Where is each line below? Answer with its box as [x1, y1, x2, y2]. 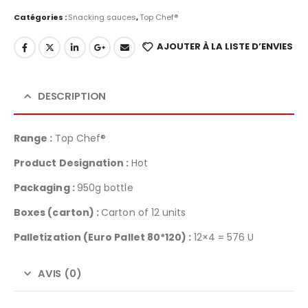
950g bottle [76, 180, 133, 195]
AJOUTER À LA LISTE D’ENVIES [156, 40, 293, 54]
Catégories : [14, 12, 68, 23]
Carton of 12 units [101, 205, 186, 219]
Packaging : [14, 180, 77, 195]
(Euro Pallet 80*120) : [82, 230, 194, 244]
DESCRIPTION [37, 88, 107, 103]
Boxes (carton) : [14, 205, 102, 219]
